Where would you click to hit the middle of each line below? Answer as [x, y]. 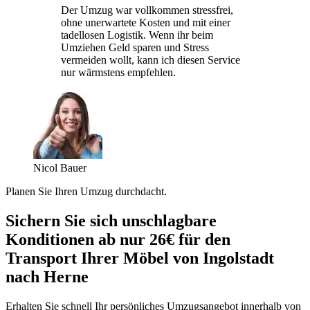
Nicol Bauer [60, 167]
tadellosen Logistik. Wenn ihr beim [137, 35]
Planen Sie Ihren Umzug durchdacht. [86, 191]
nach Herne [47, 276]
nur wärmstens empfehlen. [118, 72]
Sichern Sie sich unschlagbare [111, 220]
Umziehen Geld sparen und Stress [135, 47]
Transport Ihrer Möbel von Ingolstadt [140, 258]
